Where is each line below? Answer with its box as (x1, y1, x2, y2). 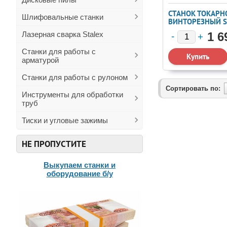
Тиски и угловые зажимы (22, 116, 108, 125)
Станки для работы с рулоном (22, 73, 128, 82)
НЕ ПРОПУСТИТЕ (22, 138, 86, 149)
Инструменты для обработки (22, 90, 123, 99)
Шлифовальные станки (22, 13, 103, 21)
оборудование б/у (46, 169, 113, 178)
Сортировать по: (166, 85, 220, 92)
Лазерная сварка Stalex (22, 30, 103, 39)
